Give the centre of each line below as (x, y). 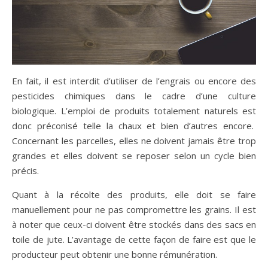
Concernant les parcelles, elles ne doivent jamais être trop (134, 141)
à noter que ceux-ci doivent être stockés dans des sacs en (134, 225)
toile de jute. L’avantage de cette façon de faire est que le (134, 240)
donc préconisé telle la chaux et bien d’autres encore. (134, 126)
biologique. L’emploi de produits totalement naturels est (134, 111)
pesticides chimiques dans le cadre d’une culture (134, 96)
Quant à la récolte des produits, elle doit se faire (134, 195)
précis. (25, 171)
